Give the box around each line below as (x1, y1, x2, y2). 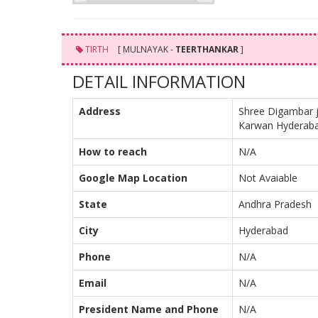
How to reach (79, 145, 147, 158)
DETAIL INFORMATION (72, 70, 246, 93)
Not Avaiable (238, 171, 297, 185)
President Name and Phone (79, 302, 219, 316)
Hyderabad (238, 224, 288, 237)
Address (79, 104, 121, 118)
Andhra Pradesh (238, 197, 312, 211)
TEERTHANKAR (175, 43, 238, 55)
